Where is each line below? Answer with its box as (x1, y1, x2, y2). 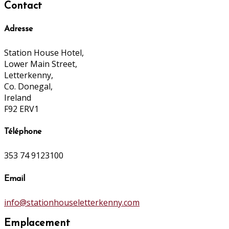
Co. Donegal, (4, 80, 53, 92)
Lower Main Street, (4, 58, 77, 70)
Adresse (4, 25, 33, 33)
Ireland (4, 91, 31, 103)
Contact (4, 1, 42, 12)
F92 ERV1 (4, 103, 39, 114)
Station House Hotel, (4, 47, 84, 58)
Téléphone (4, 128, 41, 136)
